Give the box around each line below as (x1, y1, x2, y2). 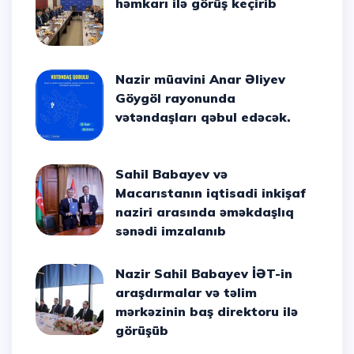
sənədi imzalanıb (115, 223, 227, 239)
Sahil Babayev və (115, 166, 125, 183)
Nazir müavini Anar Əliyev (115, 71, 126, 88)
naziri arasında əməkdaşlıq (115, 204, 295, 220)
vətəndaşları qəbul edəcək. (115, 109, 292, 126)
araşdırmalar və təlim (115, 284, 258, 301)
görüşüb (115, 322, 169, 339)
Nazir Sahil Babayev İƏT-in (115, 265, 126, 282)
